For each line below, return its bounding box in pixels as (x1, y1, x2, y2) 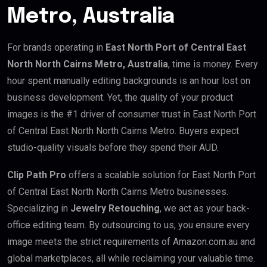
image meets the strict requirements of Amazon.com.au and (7, 236, 255, 248)
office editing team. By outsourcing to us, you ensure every (7, 219, 250, 231)
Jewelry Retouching (70, 203, 160, 215)
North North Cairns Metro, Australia (7, 58, 168, 70)
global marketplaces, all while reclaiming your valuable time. (7, 253, 255, 265)
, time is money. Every (168, 58, 258, 70)
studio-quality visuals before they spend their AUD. (7, 142, 219, 154)
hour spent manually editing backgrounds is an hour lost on (7, 75, 250, 87)
